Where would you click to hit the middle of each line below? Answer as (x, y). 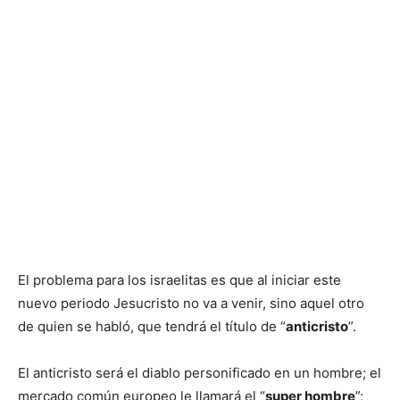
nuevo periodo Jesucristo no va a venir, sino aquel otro (191, 304)
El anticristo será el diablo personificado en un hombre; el (200, 373)
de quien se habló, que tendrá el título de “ (152, 327)
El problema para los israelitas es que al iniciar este (179, 280)
